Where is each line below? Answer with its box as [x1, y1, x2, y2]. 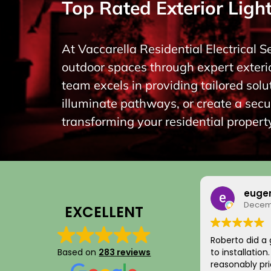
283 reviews [99, 246, 151, 258]
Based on [57, 246, 99, 258]
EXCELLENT [65, 202, 144, 222]
